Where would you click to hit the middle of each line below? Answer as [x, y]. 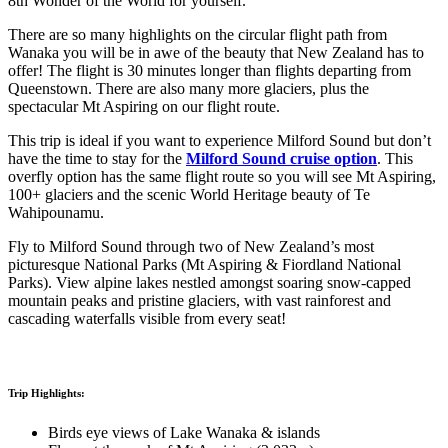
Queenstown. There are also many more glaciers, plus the [188, 88]
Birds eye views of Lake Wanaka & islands [184, 432]
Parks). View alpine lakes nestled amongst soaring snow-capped [209, 282]
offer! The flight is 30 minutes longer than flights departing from [209, 70]
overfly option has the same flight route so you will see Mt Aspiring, [222, 176]
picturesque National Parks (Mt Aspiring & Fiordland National [204, 264]
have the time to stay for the [97, 158]
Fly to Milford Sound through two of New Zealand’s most [191, 246]
